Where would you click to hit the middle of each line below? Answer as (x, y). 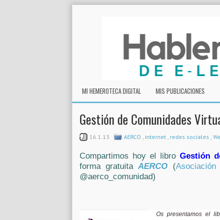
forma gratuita (109, 166)
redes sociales (190, 137)
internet (156, 137)
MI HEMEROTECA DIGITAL (111, 91)
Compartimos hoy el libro (130, 156)
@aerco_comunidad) (118, 177)
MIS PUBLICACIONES (180, 91)
